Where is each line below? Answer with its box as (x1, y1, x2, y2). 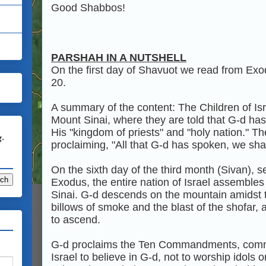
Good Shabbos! (51, 2, 128, 14)
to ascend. (51, 214, 100, 226)
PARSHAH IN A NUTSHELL (51, 52, 186, 64)
